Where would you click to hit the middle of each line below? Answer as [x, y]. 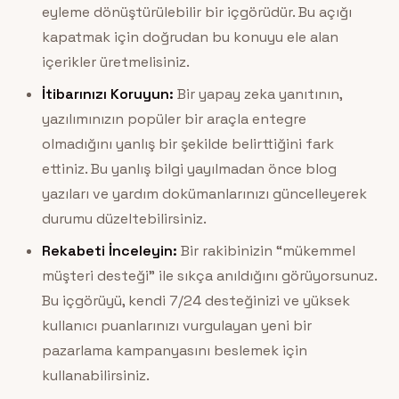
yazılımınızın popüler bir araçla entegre [174, 119]
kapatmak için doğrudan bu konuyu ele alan [190, 37]
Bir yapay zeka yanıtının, [257, 94]
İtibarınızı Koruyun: [107, 94]
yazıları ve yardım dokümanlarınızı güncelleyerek [204, 194]
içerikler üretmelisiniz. [115, 62]
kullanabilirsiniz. [95, 376]
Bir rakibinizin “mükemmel [266, 251]
